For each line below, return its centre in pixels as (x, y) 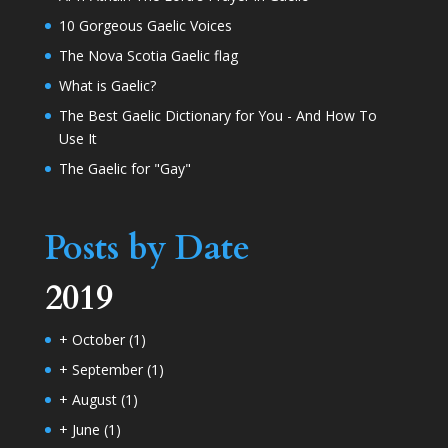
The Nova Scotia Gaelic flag (148, 55)
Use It (77, 138)
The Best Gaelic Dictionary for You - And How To (217, 115)
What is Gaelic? (107, 85)
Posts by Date (147, 247)
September (109, 369)
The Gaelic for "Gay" (124, 168)
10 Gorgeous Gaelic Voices (145, 25)
